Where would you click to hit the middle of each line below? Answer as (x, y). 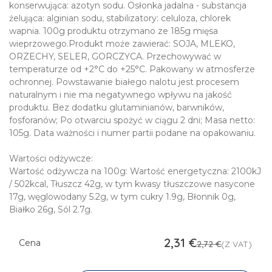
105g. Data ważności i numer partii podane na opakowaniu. (132, 133)
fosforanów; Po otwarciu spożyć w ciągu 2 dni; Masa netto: (132, 120)
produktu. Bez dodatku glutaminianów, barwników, (117, 107)
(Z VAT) (236, 244)
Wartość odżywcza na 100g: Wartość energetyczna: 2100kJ (135, 171)
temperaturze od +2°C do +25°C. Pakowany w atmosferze (132, 69)
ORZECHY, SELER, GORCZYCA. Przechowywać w (115, 56)
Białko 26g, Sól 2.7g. (51, 209)
